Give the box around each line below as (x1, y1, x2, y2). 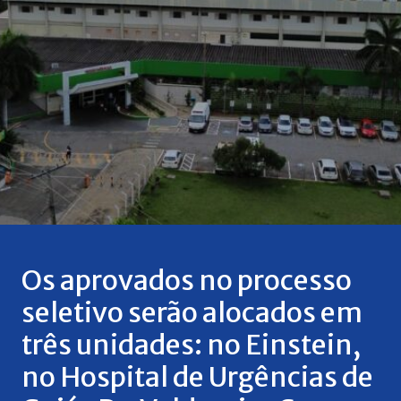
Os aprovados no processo (21, 263, 352, 298)
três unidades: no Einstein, (21, 328, 361, 363)
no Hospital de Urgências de (21, 360, 373, 395)
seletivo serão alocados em (21, 295, 363, 330)
